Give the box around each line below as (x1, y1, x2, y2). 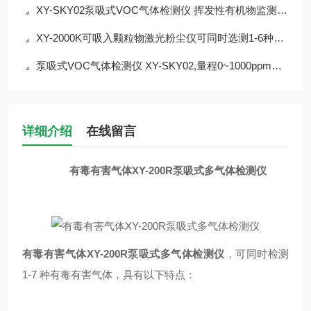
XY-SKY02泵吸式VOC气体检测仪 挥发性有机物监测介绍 (36, 4, 277, 16)
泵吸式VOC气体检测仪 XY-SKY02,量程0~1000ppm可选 (36, 60, 271, 72)
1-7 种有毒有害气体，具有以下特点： (22, 269, 196, 280)
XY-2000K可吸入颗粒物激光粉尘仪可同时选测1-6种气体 (36, 32, 274, 44)
